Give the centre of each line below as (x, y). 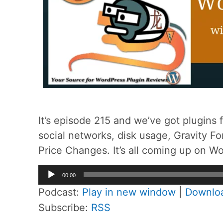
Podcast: (60, 192)
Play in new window (129, 192)
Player (53, 187)
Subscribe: (65, 208)
